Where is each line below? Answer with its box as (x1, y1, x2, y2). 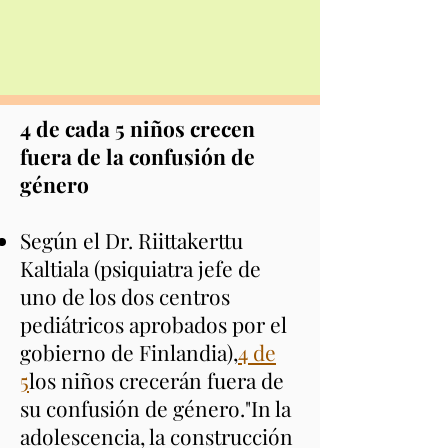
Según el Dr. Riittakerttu (20, 226, 243, 254)
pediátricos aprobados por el (20, 310, 287, 338)
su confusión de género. (20, 394, 245, 422)
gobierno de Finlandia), (20, 338, 238, 366)
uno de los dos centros (20, 282, 230, 310)
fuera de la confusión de (20, 142, 255, 170)
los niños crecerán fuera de (29, 366, 284, 394)
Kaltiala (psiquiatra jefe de (20, 254, 261, 282)
